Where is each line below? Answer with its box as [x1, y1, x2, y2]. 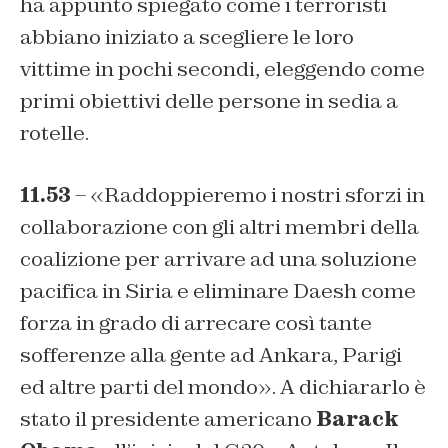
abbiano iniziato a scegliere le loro [20, 24, 354, 51]
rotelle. [20, 120, 89, 147]
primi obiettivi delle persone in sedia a [20, 88, 398, 115]
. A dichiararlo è [272, 374, 426, 401]
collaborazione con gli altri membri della [20, 214, 419, 241]
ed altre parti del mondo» [20, 374, 272, 401]
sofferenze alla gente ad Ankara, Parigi [20, 342, 402, 369]
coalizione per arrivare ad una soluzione [20, 246, 417, 273]
